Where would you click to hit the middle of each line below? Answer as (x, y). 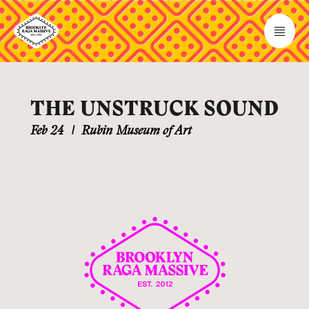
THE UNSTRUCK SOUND (154, 109)
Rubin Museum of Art (136, 131)
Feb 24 (47, 131)
